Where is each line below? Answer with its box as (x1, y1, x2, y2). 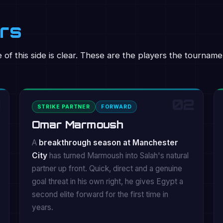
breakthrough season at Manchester (38, 138, 178, 147)
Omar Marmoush (31, 118, 123, 131)
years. (31, 203, 53, 212)
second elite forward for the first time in (31, 190, 168, 199)
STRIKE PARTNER (37, 104, 90, 110)
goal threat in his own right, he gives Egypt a (31, 177, 183, 186)
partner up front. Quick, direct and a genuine (31, 164, 182, 173)
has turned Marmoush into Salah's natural (47, 151, 189, 160)
